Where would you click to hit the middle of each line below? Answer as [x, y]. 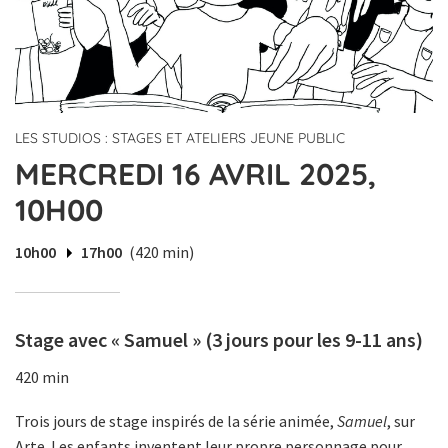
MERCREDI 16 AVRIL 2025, [195, 174]
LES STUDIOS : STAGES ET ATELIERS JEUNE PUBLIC [180, 138]
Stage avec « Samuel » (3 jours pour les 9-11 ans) [219, 340]
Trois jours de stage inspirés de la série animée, [176, 421]
